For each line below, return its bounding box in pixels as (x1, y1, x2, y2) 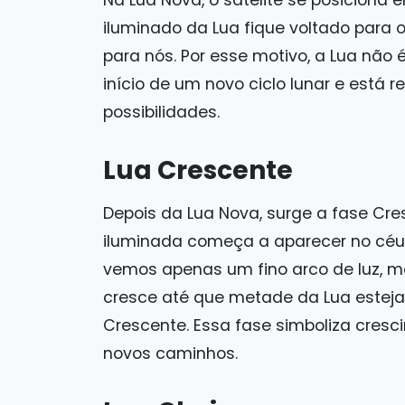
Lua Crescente (103, 152, 293, 188)
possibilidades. (103, 100, 220, 123)
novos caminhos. (103, 342, 238, 364)
